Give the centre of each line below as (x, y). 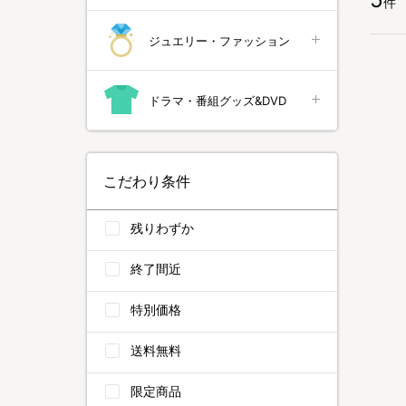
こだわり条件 (147, 181)
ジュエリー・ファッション (219, 40)
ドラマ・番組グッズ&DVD (217, 100)
